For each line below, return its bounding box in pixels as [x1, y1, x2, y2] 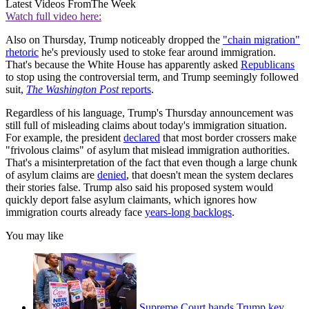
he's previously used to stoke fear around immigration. [39, 46, 276, 59]
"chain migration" [223, 34, 300, 46]
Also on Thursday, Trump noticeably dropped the [6, 34, 223, 46]
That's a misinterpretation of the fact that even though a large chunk [6, 157, 297, 169]
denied [97, 169, 126, 181]
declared [123, 132, 160, 144]
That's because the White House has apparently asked [6, 59, 241, 71]
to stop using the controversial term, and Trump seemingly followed [6, 71, 299, 83]
